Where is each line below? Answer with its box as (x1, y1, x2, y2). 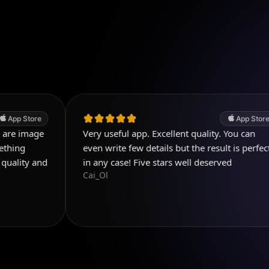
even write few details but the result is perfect (37, 141, 226, 154)
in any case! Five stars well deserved (37, 156, 187, 168)
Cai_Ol (37, 169, 63, 181)
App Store (190, 113, 225, 123)
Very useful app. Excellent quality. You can (37, 127, 210, 139)
